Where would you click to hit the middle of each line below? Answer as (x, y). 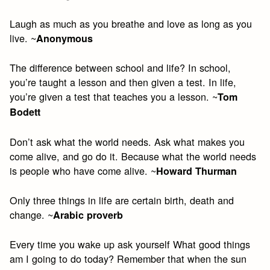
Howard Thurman (197, 171)
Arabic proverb (88, 215)
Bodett (25, 112)
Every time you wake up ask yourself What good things (130, 244)
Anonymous (65, 39)
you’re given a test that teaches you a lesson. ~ (114, 97)
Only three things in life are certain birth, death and (122, 200)
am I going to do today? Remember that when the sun (128, 259)
